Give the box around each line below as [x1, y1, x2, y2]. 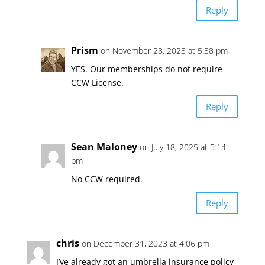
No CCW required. [70, 173, 143, 185]
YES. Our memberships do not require [70, 63, 222, 75]
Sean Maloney [70, 140, 137, 153]
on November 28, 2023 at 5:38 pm [100, 45, 228, 56]
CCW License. [70, 77, 124, 88]
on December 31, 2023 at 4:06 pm [81, 238, 209, 249]
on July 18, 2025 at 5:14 [139, 141, 226, 153]
